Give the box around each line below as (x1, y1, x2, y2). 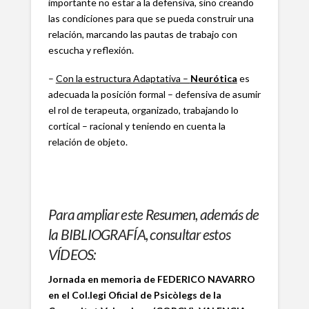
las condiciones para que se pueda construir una (48, 12, 254, 25)
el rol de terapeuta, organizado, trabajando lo (48, 104, 239, 117)
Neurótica (190, 72, 237, 85)
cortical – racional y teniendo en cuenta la (48, 120, 226, 132)
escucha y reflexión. (48, 44, 134, 57)
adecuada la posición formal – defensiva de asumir (48, 88, 261, 101)
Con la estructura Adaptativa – (55, 72, 190, 85)
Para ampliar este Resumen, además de (48, 205, 259, 223)
